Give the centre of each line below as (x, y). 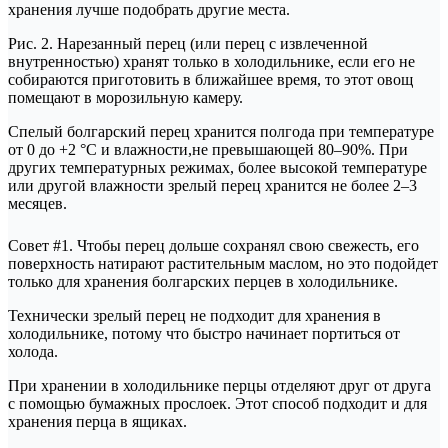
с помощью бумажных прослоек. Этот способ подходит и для (217, 403)
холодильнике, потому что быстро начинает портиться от (204, 333)
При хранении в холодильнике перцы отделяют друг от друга (219, 385)
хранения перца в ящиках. (97, 421)
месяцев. (37, 203)
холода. (33, 351)
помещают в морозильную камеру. (125, 97)
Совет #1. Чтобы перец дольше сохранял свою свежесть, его (213, 245)
